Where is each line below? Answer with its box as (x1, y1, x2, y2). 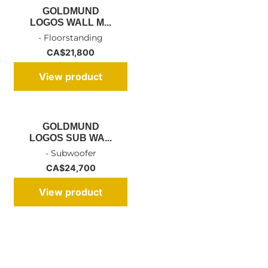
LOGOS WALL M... (30, 17, 112, 28)
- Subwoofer (45, 148, 96, 158)
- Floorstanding (38, 32, 103, 42)
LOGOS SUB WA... (29, 132, 112, 143)
